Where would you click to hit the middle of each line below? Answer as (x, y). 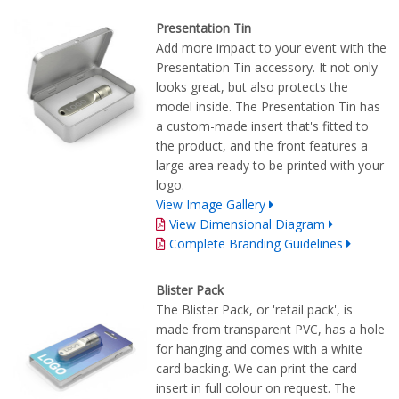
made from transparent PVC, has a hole (270, 330)
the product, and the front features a (262, 146)
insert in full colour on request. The (256, 388)
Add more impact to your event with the (271, 48)
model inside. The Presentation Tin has (268, 107)
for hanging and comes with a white (259, 349)
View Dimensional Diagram (247, 224)
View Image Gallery (211, 205)
